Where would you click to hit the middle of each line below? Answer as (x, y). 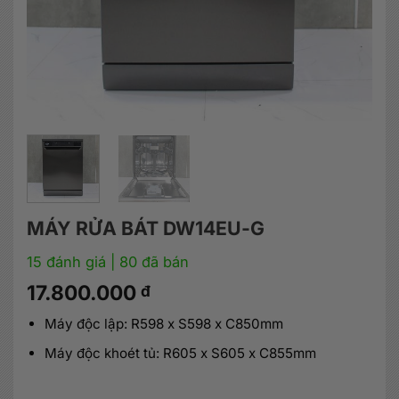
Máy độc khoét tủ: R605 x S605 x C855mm (180, 353)
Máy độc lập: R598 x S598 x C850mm (163, 323)
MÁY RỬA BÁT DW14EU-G (146, 228)
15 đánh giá (66, 262)
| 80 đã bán (147, 262)
